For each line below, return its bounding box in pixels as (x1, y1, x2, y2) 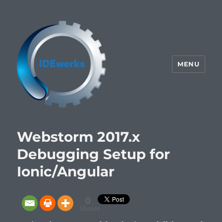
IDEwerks (17, 114, 75, 128)
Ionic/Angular (17, 163, 115, 180)
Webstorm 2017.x (17, 128, 141, 145)
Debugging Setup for (17, 145, 170, 163)
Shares (80, 204, 101, 212)
